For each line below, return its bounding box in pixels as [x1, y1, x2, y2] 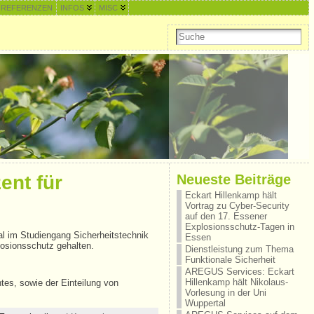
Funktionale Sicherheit [184, 254, 275, 265]
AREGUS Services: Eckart [184, 266, 294, 277]
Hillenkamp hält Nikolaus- [184, 277, 288, 287]
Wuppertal [184, 298, 226, 308]
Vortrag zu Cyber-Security [184, 200, 289, 211]
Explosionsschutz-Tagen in [184, 221, 294, 232]
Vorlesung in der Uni [184, 287, 266, 298]
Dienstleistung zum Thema [184, 244, 294, 254]
